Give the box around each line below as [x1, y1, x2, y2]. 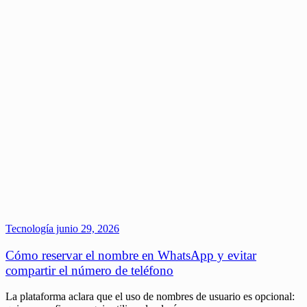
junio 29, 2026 [53, 222, 119, 234]
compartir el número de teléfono [5, 262, 173, 278]
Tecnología [5, 222, 53, 234]
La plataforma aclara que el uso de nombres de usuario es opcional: [5, 291, 295, 303]
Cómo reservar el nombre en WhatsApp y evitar [5, 247, 256, 262]
